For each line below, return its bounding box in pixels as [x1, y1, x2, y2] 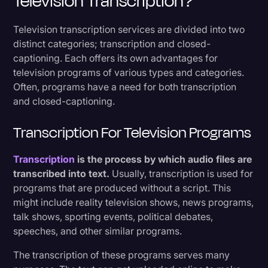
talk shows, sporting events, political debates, [13, 210, 214, 223]
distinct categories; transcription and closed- [13, 37, 211, 50]
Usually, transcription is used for [112, 167, 254, 179]
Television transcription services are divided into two [13, 23, 245, 35]
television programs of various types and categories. [13, 66, 245, 78]
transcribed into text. [13, 167, 112, 179]
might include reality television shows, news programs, [13, 196, 254, 208]
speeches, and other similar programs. [13, 224, 182, 237]
